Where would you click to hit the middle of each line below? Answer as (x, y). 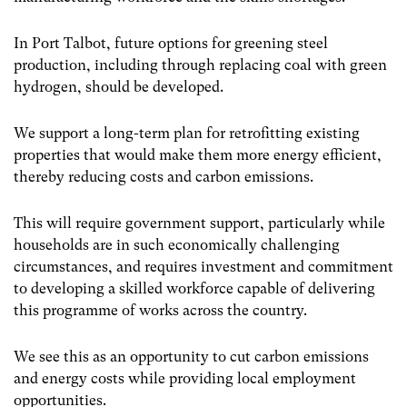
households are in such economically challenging (177, 245)
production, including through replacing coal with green (200, 65)
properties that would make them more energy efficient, (198, 155)
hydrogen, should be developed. (119, 86)
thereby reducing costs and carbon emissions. (165, 177)
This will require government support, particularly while (199, 223)
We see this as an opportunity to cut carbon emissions (191, 357)
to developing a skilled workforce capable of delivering (194, 289)
